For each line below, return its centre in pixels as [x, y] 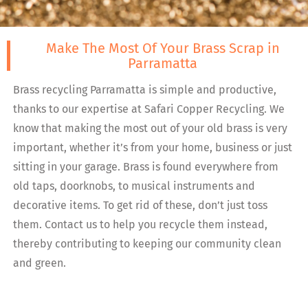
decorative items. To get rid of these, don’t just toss [141, 206]
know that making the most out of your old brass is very [151, 129]
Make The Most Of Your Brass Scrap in [163, 48]
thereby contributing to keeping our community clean [147, 244]
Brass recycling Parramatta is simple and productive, [145, 90]
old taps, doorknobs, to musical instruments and [134, 186]
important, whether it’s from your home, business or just [153, 148]
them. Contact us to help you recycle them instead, [141, 225]
